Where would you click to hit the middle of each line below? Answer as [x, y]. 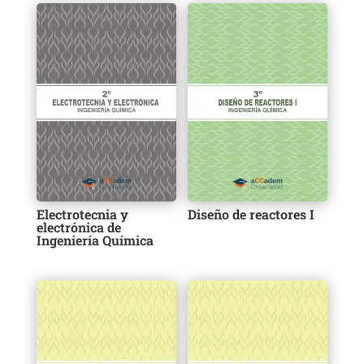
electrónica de [78, 227]
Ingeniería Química [95, 240]
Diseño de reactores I [251, 214]
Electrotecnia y [82, 214]
